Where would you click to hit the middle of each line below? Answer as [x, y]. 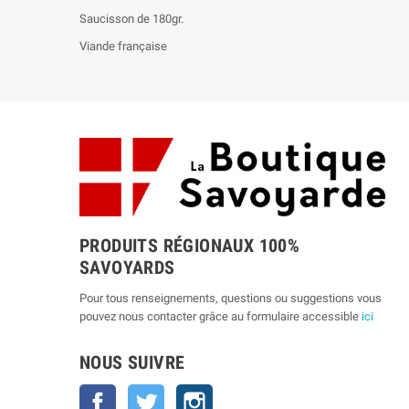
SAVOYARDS [127, 268]
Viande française [123, 46]
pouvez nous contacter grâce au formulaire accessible [220, 317]
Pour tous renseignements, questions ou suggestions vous [231, 299]
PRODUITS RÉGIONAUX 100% [190, 246]
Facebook [142, 393]
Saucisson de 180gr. [131, 19]
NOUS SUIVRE [132, 363]
